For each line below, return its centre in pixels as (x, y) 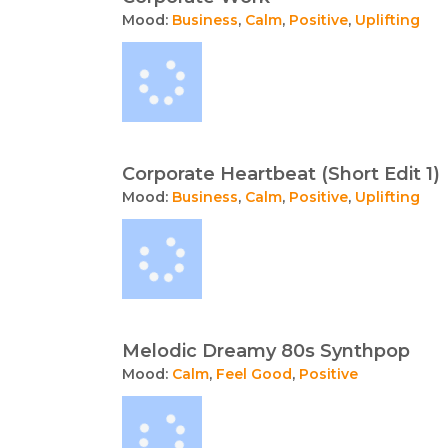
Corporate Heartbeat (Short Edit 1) (281, 173)
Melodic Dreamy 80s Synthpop (266, 350)
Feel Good (254, 373)
